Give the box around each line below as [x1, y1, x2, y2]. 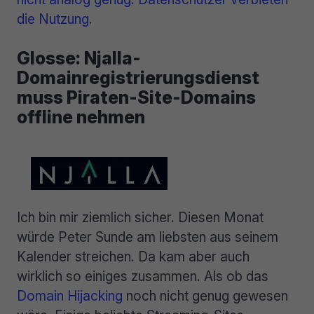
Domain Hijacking [17, 287, 123, 305]
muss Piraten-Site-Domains [17, 87, 256, 109]
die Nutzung [17, 10, 89, 27]
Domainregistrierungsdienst [17, 67, 259, 89]
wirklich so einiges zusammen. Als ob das [17, 268, 268, 285]
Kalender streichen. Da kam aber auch [17, 248, 250, 266]
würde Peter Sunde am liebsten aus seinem [17, 228, 278, 246]
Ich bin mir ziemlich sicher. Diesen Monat [17, 209, 264, 226]
